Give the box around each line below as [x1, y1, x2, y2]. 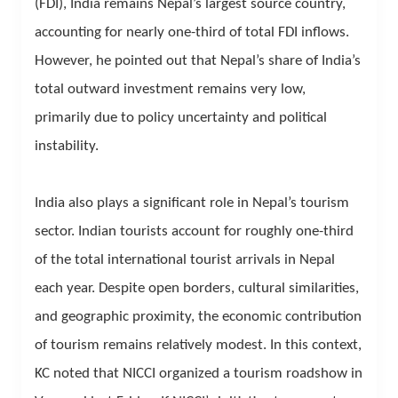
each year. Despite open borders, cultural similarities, [35, 280, 359, 296]
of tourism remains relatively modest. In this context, [35, 337, 362, 353]
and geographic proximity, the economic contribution [35, 308, 362, 324]
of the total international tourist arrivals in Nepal [35, 251, 335, 267]
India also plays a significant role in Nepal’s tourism [35, 195, 349, 211]
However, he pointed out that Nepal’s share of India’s [35, 52, 361, 68]
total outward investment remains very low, [35, 81, 306, 97]
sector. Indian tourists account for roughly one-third [35, 223, 354, 239]
